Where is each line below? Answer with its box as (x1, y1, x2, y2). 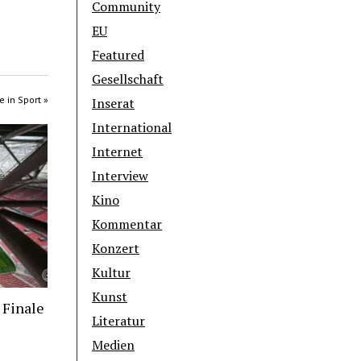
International (92, 118, 172, 137)
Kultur (92, 263, 131, 282)
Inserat (92, 94, 135, 113)
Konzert (92, 239, 140, 258)
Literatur (92, 312, 146, 330)
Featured (92, 46, 145, 64)
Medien (92, 336, 135, 355)
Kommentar (92, 215, 163, 234)
